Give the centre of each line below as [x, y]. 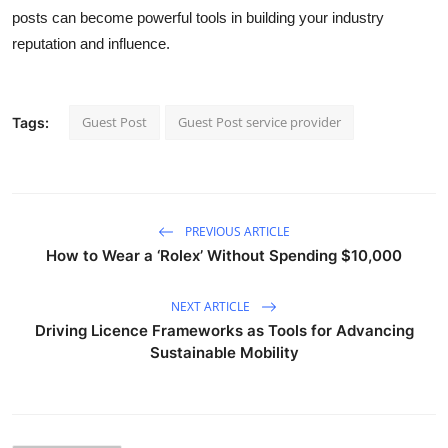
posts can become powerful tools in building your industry [198, 18]
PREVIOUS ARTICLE [236, 231]
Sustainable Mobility [224, 353]
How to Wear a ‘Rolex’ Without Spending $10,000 [224, 256]
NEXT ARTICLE [212, 306]
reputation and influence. [91, 44]
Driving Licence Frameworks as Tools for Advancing [224, 331]
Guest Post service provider [259, 122]
